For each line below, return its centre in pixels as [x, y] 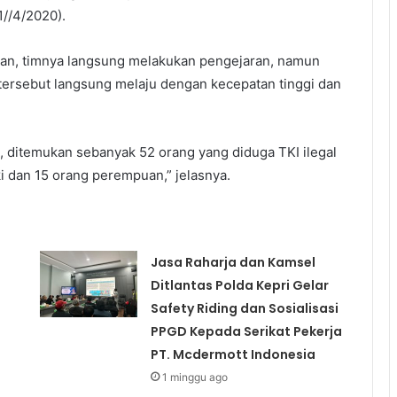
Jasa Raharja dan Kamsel [233, 263]
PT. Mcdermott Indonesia [233, 355]
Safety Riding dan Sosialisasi [244, 309]
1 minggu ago [195, 378]
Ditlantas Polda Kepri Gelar [239, 286]
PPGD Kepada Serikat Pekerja [246, 332]
